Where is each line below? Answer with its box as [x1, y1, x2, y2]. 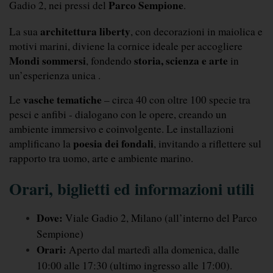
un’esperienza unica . [9, 68, 101, 83]
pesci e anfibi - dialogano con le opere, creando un [9, 107, 227, 122]
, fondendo [86, 54, 134, 68]
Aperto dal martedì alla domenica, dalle [66, 243, 239, 257]
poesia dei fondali [73, 136, 154, 152]
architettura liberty [40, 24, 130, 40]
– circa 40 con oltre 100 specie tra [102, 93, 250, 107]
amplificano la [9, 136, 73, 151]
